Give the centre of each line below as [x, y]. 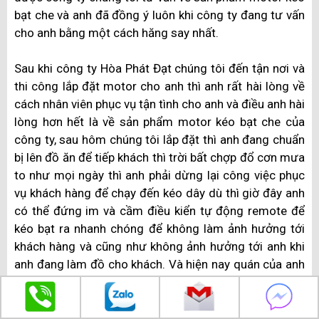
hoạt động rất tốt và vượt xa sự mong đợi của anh [159, 282]
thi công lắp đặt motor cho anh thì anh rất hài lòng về [159, 87]
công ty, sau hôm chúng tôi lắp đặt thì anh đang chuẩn [159, 140]
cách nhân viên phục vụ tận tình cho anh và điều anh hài [159, 104]
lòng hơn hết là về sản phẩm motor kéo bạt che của [159, 122]
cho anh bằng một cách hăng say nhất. [116, 32]
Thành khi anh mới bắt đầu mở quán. [110, 300]
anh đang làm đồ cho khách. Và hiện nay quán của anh [159, 265]
